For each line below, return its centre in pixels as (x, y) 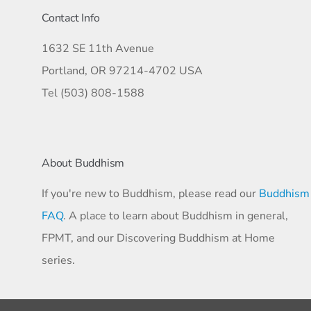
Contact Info (71, 18)
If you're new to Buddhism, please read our (150, 194)
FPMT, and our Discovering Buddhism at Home (158, 238)
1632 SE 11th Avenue (98, 49)
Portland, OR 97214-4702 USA (122, 71)
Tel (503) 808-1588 (93, 93)
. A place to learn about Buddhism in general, (176, 216)
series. (58, 260)
